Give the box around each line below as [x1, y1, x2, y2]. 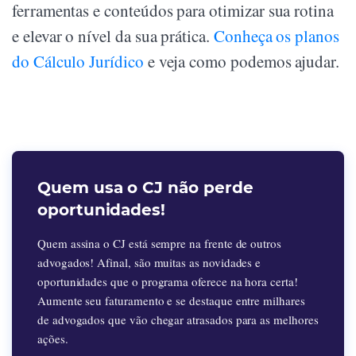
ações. [37, 331, 68, 347]
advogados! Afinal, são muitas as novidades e [37, 254, 261, 271]
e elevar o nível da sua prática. [12, 25, 214, 48]
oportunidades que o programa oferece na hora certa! [37, 273, 298, 290]
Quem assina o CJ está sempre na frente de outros [37, 235, 281, 252]
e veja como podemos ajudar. [143, 50, 340, 73]
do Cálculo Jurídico [12, 50, 144, 73]
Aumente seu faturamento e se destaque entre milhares [37, 292, 305, 309]
